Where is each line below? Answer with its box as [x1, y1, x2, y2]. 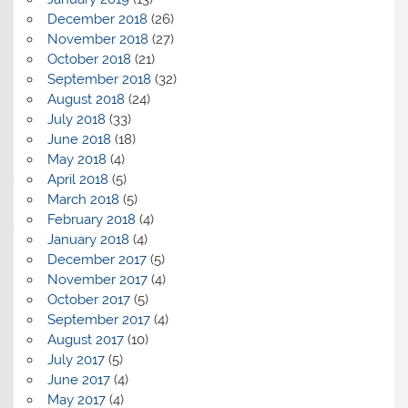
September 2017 [46, 311, 150, 329]
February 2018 [46, 211, 136, 229]
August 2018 [46, 91, 125, 108]
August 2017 [46, 331, 124, 349]
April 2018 [46, 171, 108, 189]
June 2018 [46, 131, 111, 148]
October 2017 [46, 291, 130, 309]
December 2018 [46, 11, 148, 28]
